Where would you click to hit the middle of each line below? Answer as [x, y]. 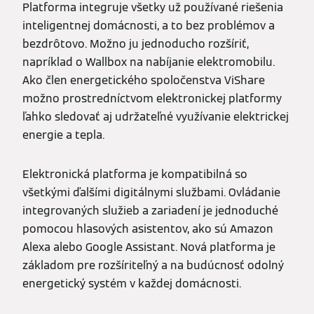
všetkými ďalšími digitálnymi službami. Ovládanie [151, 192]
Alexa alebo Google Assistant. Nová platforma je [149, 247]
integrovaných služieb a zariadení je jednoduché [150, 210]
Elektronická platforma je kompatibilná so [135, 174]
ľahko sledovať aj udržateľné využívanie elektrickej [156, 116]
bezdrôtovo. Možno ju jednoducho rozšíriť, [136, 43]
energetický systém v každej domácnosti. [132, 283]
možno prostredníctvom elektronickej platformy [152, 98]
